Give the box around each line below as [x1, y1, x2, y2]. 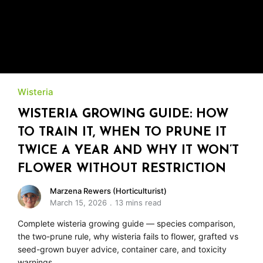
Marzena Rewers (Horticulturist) [50, 186, 167, 196]
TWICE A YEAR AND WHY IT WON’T [18, 144, 239, 157]
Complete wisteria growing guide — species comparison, [18, 218, 235, 229]
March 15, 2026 [50, 198, 107, 208]
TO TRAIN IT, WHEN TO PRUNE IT [18, 126, 227, 139]
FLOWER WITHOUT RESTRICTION [18, 163, 226, 176]
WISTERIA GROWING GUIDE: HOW [18, 108, 228, 121]
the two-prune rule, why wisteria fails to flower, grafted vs [18, 231, 238, 242]
